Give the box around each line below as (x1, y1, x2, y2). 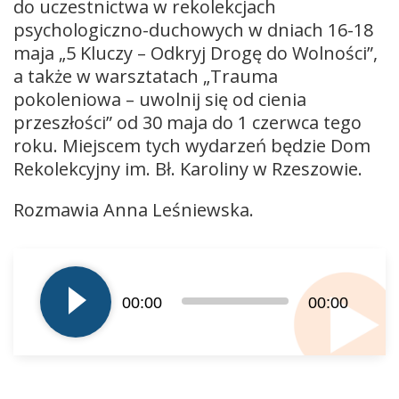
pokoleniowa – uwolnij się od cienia (13, 87, 306, 112)
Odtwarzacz (12, 240, 90, 261)
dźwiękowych (12, 287, 100, 307)
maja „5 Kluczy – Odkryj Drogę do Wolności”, (13, 41, 378, 66)
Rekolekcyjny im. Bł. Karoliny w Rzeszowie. (13, 157, 362, 182)
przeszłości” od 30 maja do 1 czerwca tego (13, 110, 362, 135)
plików (12, 264, 56, 284)
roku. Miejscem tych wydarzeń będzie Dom (13, 134, 370, 159)
